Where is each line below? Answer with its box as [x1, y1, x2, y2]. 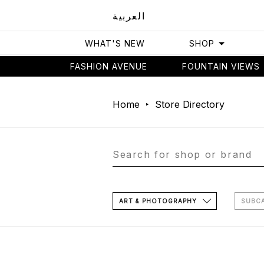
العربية [113, 9, 146, 22]
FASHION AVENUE [70, 61, 148, 71]
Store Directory [155, 98, 225, 110]
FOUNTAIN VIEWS [182, 61, 260, 71]
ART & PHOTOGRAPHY [119, 197, 197, 204]
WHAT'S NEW [84, 38, 145, 48]
